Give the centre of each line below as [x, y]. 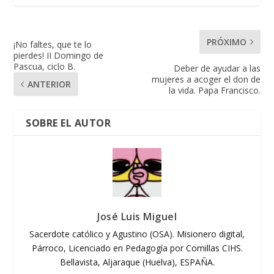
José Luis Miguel [137, 216]
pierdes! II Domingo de [59, 55]
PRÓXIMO [226, 42]
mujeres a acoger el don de [206, 79]
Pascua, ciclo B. [45, 66]
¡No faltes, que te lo [53, 44]
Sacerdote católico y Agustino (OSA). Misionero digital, [137, 234]
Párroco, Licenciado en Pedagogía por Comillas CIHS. [137, 248]
